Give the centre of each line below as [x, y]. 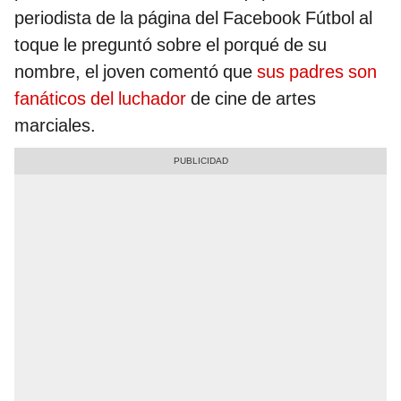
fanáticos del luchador [102, 99]
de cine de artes [253, 99]
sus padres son [317, 72]
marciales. [55, 126]
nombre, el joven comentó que [136, 72]
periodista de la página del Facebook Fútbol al [193, 18]
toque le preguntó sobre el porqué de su [171, 45]
